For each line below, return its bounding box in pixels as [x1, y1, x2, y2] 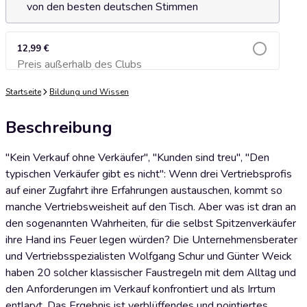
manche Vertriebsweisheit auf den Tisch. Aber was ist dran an [5, 199, 296, 214]
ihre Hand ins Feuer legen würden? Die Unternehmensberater [5, 232, 297, 247]
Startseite [5, 86, 41, 97]
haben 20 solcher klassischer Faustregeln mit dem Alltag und [5, 265, 296, 280]
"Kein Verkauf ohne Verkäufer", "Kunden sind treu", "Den [5, 150, 269, 165]
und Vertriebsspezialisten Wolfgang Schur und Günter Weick [5, 249, 292, 264]
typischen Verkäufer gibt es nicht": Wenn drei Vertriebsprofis [5, 167, 292, 182]
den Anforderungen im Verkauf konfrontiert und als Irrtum [5, 282, 275, 297]
